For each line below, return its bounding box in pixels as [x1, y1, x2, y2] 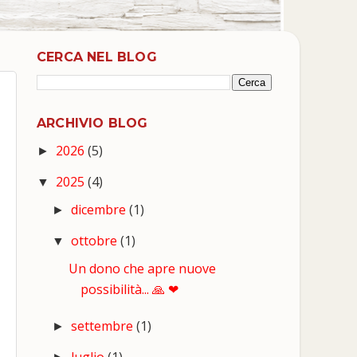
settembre [71, 317, 137, 335]
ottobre [71, 232, 121, 249]
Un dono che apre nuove [68, 260, 216, 277]
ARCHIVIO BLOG [37, 116, 148, 131]
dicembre [71, 201, 130, 218]
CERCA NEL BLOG [37, 49, 157, 65]
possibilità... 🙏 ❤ [80, 280, 178, 298]
